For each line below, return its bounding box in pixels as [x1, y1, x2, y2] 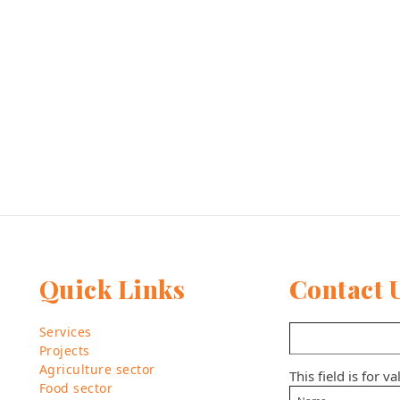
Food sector [38, 379, 113, 396]
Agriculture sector [38, 361, 155, 378]
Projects [38, 342, 90, 359]
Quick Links [38, 272, 186, 305]
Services [38, 323, 92, 340]
